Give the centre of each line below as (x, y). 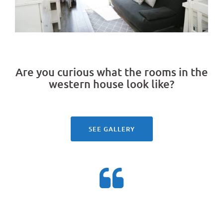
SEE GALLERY (111, 129)
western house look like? (111, 84)
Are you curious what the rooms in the (111, 72)
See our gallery (111, 100)
